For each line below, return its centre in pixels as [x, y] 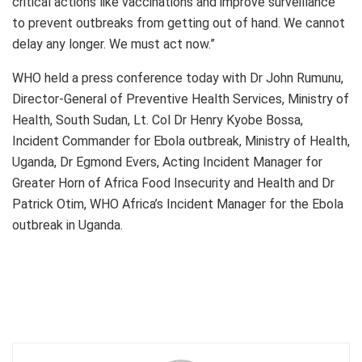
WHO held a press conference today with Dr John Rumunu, [178, 78]
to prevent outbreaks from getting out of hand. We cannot [179, 23]
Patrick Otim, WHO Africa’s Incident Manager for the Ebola [178, 204]
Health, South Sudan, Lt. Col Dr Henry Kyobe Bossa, [158, 120]
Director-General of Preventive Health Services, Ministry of [181, 99]
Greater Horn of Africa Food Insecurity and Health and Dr [173, 183]
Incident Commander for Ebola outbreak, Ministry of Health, [181, 141]
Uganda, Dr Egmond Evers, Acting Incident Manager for [167, 162]
